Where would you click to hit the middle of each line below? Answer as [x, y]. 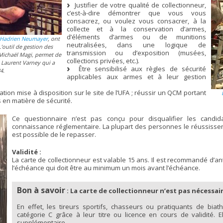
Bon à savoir [41, 190]
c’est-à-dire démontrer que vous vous [136, 13]
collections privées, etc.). [103, 61]
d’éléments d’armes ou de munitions [136, 37]
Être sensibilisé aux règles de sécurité [138, 69]
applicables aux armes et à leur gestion [136, 77]
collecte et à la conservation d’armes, [136, 29]
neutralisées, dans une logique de [136, 45]
